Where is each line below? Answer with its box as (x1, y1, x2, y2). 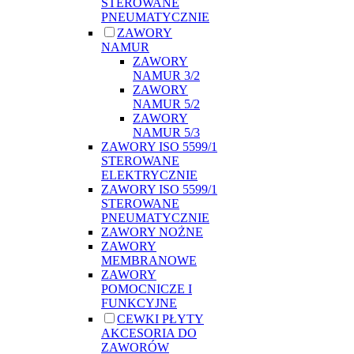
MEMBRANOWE (101, 253, 197, 267)
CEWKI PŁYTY (117, 311, 204, 326)
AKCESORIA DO (101, 326, 197, 340)
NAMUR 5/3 (133, 125, 200, 139)
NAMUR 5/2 (133, 96, 200, 111)
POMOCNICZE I (101, 281, 192, 296)
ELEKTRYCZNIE (101, 168, 198, 182)
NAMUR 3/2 (133, 68, 200, 82)
